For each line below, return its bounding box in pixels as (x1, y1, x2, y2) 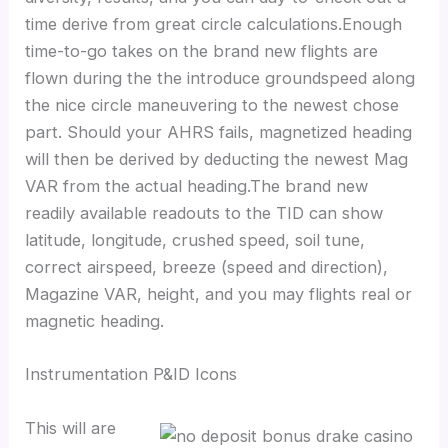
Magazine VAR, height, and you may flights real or (25, 284, 413, 305)
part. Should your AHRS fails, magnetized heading (25, 122, 413, 143)
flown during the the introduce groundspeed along (25, 68, 416, 89)
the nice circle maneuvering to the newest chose (25, 95, 400, 116)
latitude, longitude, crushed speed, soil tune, (25, 230, 366, 251)
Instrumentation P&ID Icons (25, 364, 238, 385)
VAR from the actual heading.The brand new (25, 176, 369, 197)
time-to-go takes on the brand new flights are (25, 41, 379, 62)
